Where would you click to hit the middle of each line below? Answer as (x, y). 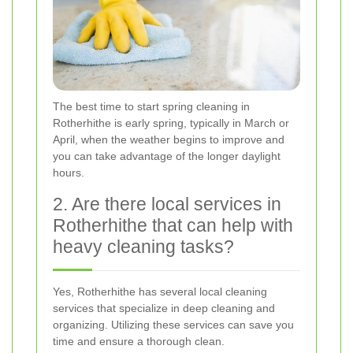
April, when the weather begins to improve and (169, 139)
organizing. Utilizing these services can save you (173, 324)
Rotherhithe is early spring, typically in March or (171, 123)
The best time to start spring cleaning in (151, 106)
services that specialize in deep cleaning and (164, 308)
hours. (69, 172)
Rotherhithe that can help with (173, 225)
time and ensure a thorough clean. (139, 341)
